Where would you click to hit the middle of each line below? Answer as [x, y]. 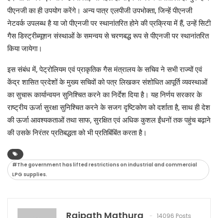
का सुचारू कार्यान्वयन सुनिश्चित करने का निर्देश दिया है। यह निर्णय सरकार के [105, 95]
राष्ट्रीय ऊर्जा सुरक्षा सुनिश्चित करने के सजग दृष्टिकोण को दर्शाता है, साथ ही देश [109, 107]
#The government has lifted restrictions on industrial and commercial [105, 164]
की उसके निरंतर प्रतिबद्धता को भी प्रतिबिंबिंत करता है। [77, 133]
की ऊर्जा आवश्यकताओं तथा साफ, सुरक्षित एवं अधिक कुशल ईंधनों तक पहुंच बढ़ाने [109, 120]
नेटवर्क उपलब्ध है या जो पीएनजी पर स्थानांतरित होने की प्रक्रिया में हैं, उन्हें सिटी [109, 23]
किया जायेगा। [25, 48]
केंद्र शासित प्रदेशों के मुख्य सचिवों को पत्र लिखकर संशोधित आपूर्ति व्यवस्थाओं [107, 82]
